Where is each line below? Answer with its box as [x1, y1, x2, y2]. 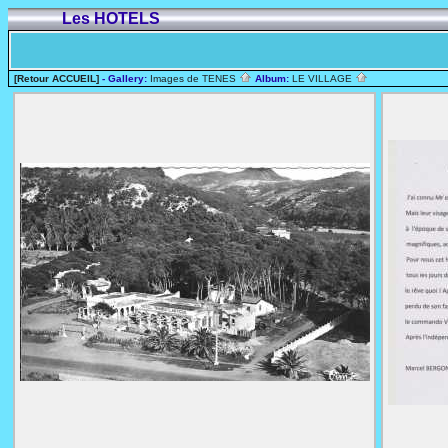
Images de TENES [150, 73, 239, 84]
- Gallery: [99, 73, 150, 84]
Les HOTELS [58, 10, 164, 27]
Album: [252, 73, 292, 84]
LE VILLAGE [292, 73, 355, 84]
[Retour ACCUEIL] [14, 73, 99, 84]
